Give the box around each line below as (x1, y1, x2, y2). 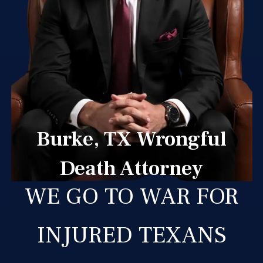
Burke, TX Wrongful (36, 125, 227, 153)
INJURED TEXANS (36, 220, 227, 250)
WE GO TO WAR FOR (25, 181, 238, 211)
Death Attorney (60, 154, 203, 182)
